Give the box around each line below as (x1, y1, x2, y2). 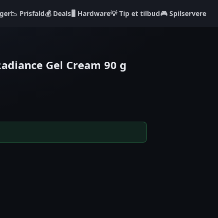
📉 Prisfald (11, 8, 45, 18)
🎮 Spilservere (160, 8, 206, 18)
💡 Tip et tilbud (110, 8, 160, 18)
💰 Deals (45, 8, 71, 18)
